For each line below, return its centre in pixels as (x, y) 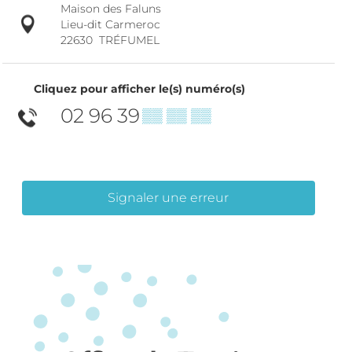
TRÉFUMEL (129, 40)
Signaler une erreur (169, 198)
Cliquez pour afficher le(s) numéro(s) (139, 88)
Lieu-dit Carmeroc (110, 24)
